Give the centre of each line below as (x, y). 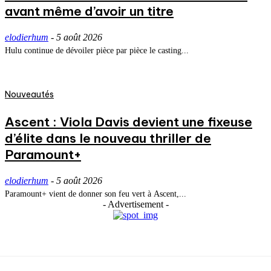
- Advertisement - (135, 204)
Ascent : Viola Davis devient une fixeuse (129, 122)
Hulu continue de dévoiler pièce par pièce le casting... (97, 50)
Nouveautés (29, 94)
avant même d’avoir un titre (89, 11)
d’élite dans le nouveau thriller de (108, 138)
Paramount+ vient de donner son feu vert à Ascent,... (96, 194)
